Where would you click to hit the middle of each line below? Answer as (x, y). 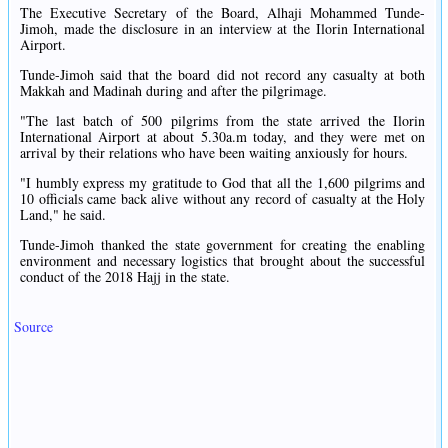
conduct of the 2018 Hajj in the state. (125, 276)
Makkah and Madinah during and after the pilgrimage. (173, 90)
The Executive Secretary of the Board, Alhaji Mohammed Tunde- (223, 12)
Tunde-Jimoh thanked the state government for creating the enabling (223, 244)
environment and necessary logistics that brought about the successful (223, 260)
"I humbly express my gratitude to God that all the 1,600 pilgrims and (223, 182)
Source (33, 326)
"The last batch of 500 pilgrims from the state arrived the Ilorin (223, 120)
